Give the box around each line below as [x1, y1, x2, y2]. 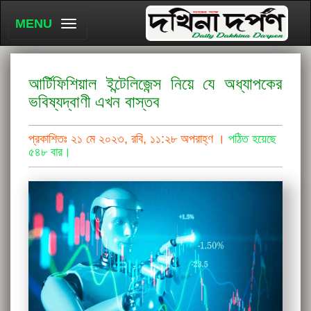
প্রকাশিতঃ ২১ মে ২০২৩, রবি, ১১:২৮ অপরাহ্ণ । [28, 132, 228, 146]
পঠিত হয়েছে [228, 132, 276, 146]
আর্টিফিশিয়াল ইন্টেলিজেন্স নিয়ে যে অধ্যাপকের [28, 74, 283, 93]
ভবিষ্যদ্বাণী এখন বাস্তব [28, 92, 160, 111]
